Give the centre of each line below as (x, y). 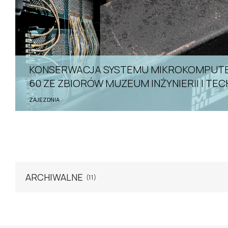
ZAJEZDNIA (44, 99)
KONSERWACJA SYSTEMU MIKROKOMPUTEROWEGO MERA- (32, 69)
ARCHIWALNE (54, 177)
